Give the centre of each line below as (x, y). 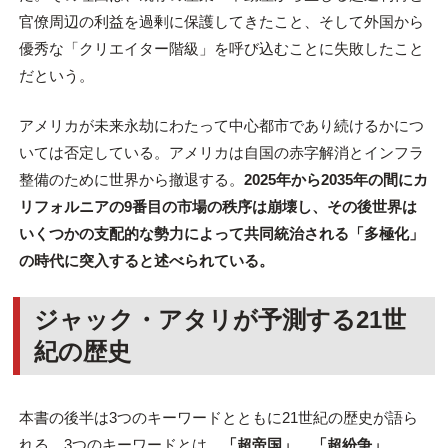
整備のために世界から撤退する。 (131, 179)
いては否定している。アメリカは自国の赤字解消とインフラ (221, 152)
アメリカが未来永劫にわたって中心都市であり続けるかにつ (221, 125)
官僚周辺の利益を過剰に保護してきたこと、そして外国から (221, 22)
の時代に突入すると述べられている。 (146, 260)
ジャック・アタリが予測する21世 (220, 319)
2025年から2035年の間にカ (335, 179)
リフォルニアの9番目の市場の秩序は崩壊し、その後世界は (217, 206)
